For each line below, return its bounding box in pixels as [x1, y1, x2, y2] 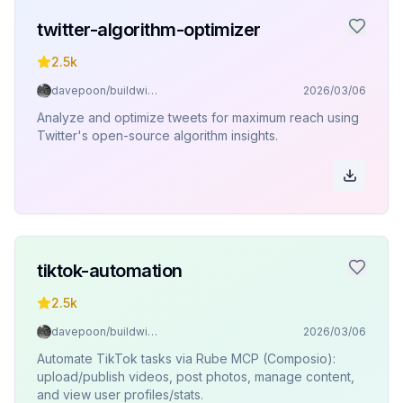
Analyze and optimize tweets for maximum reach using [37, 110, 359, 125]
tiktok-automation [37, 260, 183, 282]
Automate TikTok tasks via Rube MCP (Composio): [37, 351, 336, 366]
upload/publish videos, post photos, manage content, [37, 369, 354, 384]
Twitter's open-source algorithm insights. [37, 128, 278, 143]
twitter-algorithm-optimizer [37, 19, 261, 40]
